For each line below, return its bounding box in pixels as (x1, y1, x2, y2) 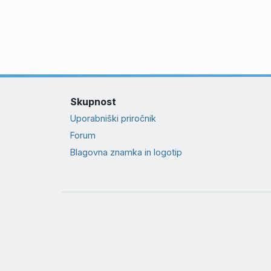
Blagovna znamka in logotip (70, 147, 182, 158)
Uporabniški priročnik (70, 113, 156, 123)
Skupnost (70, 95, 116, 108)
